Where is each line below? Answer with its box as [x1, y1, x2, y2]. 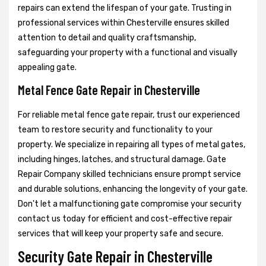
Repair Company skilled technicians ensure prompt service [18, 169, 241, 180]
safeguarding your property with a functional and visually [18, 47, 237, 58]
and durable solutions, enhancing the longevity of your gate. [18, 184, 248, 195]
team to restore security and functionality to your [18, 125, 213, 135]
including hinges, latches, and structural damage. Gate [18, 154, 226, 165]
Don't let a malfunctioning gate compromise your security [18, 199, 242, 210]
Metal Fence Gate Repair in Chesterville [18, 82, 200, 98]
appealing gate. [18, 62, 77, 73]
